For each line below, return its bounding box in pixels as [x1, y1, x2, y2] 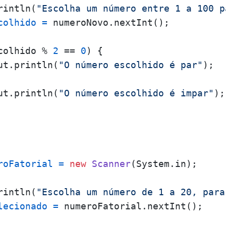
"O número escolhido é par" [59, 60, 203, 70]
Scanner [92, 158, 131, 169]
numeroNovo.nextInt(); [47, 17, 169, 28]
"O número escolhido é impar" [59, 88, 214, 98]
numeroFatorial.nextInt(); [59, 201, 203, 211]
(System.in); [131, 158, 197, 169]
